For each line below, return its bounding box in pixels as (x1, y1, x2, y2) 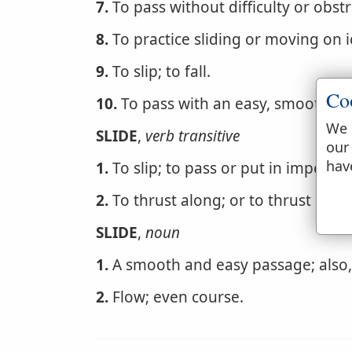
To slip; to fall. (108, 61, 211, 82)
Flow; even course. (108, 287, 244, 307)
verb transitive (145, 126, 240, 146)
